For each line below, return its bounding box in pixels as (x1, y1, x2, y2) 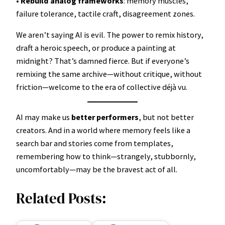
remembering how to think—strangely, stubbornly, (16, 151, 196, 162)
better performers (71, 112, 139, 123)
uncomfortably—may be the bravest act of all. (16, 164, 177, 175)
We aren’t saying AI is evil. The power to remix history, (16, 29, 203, 40)
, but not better (139, 112, 194, 123)
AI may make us (16, 112, 71, 123)
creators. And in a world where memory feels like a (16, 125, 190, 136)
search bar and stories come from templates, (16, 138, 173, 149)
